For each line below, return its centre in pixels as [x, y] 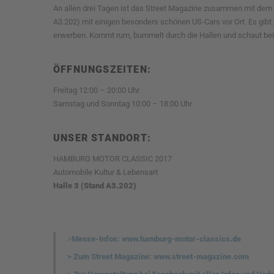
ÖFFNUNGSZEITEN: [102, 70]
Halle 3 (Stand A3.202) [95, 186]
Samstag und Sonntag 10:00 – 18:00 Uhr [123, 104]
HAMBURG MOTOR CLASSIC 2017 [113, 159]
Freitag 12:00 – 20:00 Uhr [96, 91]
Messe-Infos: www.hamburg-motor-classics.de [156, 239]
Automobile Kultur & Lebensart [106, 172]
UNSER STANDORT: [102, 138]
